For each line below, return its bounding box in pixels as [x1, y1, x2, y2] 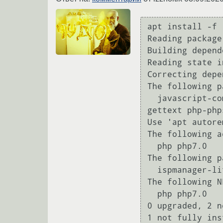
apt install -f [147, 21, 217, 31]
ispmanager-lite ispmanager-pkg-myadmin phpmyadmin [147, 165, 157, 175]
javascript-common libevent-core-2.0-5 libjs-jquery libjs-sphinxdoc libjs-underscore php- [147, 93, 157, 103]
